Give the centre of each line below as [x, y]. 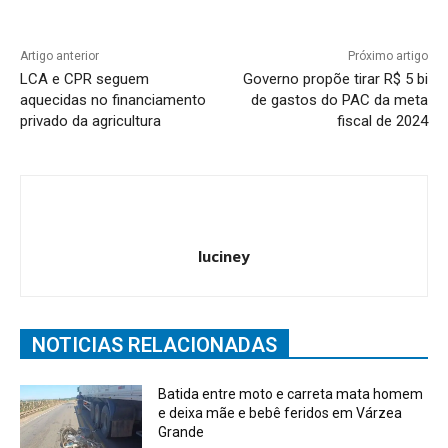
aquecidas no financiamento [113, 99]
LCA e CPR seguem [84, 78]
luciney [224, 255]
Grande [181, 431]
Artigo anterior [59, 55]
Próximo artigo [387, 55]
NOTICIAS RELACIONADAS [154, 344]
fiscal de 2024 [382, 120]
